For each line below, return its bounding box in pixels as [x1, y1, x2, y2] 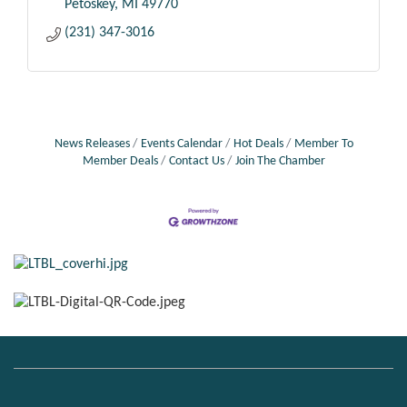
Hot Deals [233, 138, 283, 151]
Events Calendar [140, 138, 223, 151]
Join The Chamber [234, 155, 325, 168]
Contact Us [168, 155, 224, 168]
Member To [293, 138, 353, 151]
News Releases [54, 138, 130, 151]
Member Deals [82, 155, 158, 168]
